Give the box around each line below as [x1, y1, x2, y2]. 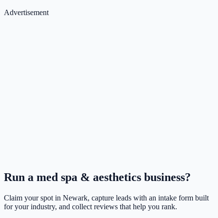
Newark [63, 194, 88, 202]
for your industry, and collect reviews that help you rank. [4, 202, 177, 211]
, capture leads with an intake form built [88, 194, 209, 202]
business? [141, 171, 191, 184]
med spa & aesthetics [36, 171, 141, 184]
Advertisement [4, 8, 49, 17]
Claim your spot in [4, 194, 63, 202]
